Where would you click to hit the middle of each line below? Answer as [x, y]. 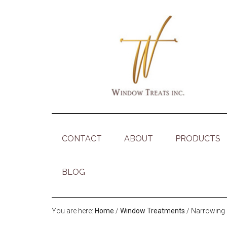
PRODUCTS [198, 139]
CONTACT [82, 139]
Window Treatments [153, 211]
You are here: [73, 211]
